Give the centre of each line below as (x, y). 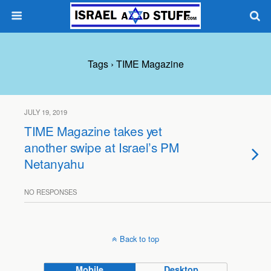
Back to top (139, 239)
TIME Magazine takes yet (93, 131)
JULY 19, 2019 (46, 112)
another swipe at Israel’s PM (102, 147)
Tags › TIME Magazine (135, 64)
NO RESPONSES (51, 192)
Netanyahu (54, 163)
